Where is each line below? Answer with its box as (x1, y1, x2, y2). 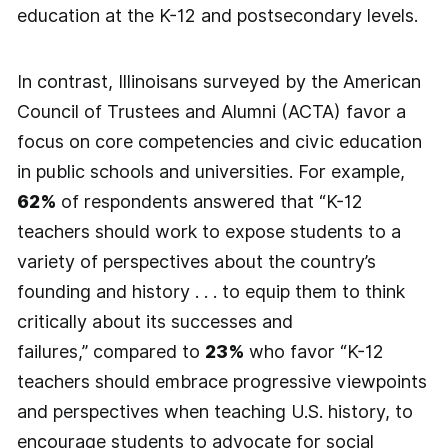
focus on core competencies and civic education (16, 130, 422, 152)
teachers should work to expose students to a (16, 220, 401, 242)
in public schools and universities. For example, (16, 160, 405, 182)
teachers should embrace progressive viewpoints (16, 370, 427, 392)
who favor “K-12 (243, 340, 384, 362)
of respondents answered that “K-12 (55, 190, 363, 212)
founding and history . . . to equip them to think (16, 280, 405, 302)
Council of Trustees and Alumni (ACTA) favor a (16, 100, 406, 122)
